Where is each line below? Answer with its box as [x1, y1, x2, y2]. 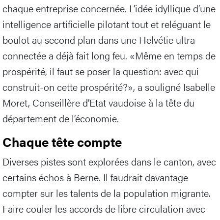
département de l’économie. [2, 111, 119, 126]
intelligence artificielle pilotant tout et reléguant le [2, 17, 211, 31]
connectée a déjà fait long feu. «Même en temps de [2, 48, 216, 63]
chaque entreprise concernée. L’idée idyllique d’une [2, 1, 216, 16]
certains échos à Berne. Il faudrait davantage [2, 170, 188, 185]
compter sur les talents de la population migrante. [2, 186, 211, 200]
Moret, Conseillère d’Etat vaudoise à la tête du [2, 95, 194, 110]
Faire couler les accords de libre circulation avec [2, 201, 205, 216]
